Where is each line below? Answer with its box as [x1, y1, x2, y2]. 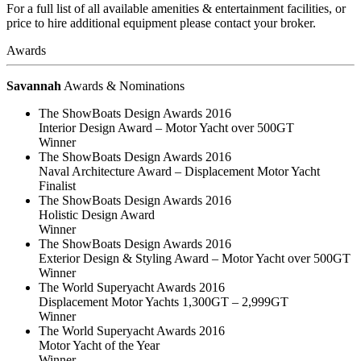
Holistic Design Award [39, 207, 155, 222]
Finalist [39, 178, 76, 193]
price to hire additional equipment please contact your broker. [6, 15, 316, 30]
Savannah [6, 78, 61, 93]
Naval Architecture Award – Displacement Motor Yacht [39, 164, 320, 178]
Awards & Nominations [61, 78, 185, 93]
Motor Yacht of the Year [39, 338, 160, 352]
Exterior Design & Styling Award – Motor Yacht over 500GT [39, 251, 351, 265]
